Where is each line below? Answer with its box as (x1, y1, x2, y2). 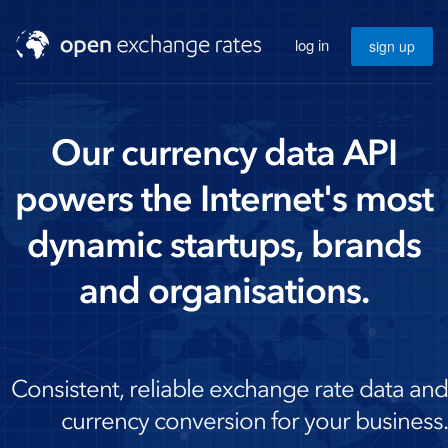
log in (295, 33, 330, 55)
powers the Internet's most (15, 177, 433, 220)
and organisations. (79, 269, 369, 312)
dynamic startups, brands (27, 223, 421, 266)
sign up (369, 36, 416, 56)
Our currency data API (51, 131, 397, 174)
